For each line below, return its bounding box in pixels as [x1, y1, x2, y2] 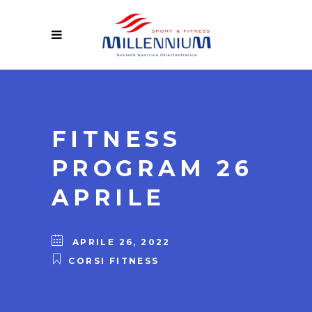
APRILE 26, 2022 [72, 237, 171, 248]
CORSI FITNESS [68, 256, 159, 267]
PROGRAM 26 [52, 154, 253, 182]
